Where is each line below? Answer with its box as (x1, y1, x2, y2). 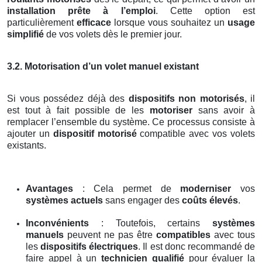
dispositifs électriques (40, 242, 139, 252)
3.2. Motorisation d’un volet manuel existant (7, 61, 199, 72)
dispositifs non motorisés (128, 94, 244, 104)
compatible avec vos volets (136, 129, 256, 139)
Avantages (26, 184, 73, 194)
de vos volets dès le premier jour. (44, 29, 182, 40)
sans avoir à (192, 105, 256, 116)
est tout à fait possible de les (7, 105, 150, 116)
